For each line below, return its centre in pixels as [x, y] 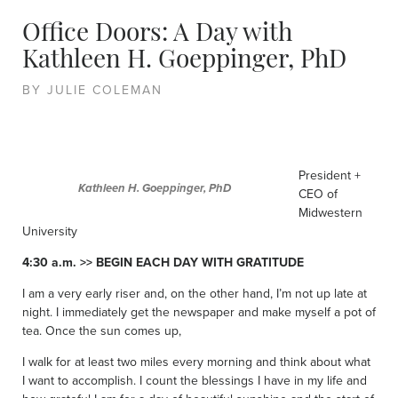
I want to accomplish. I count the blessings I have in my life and [195, 380]
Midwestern [330, 212]
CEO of [318, 194]
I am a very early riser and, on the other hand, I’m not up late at [195, 293]
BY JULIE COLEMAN [92, 90]
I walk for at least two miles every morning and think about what [196, 362]
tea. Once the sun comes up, [102, 330]
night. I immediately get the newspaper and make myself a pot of [199, 312]
